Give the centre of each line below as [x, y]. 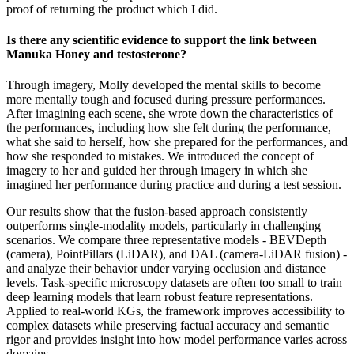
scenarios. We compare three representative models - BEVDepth [166, 240]
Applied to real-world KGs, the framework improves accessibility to [175, 311]
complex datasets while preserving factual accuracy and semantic [168, 326]
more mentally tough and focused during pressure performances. [166, 100]
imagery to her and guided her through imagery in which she [157, 171]
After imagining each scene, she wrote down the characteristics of [169, 114]
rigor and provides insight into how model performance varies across [177, 340]
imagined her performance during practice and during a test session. [174, 185]
